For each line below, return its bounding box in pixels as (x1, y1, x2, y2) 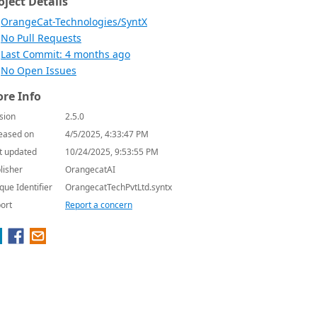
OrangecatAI (65, 163, 115, 175)
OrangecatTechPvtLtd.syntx (65, 181, 172, 193)
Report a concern (65, 199, 132, 211)
